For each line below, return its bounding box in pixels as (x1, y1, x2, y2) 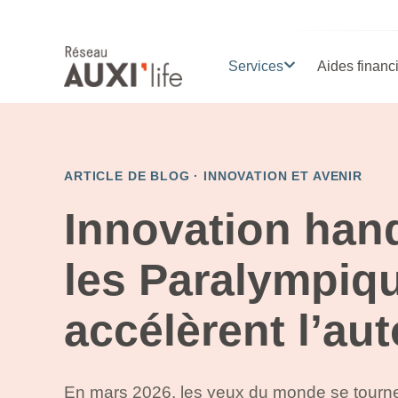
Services (227, 59, 283, 74)
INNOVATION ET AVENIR (203, 168, 362, 183)
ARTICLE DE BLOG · (64, 168, 204, 183)
